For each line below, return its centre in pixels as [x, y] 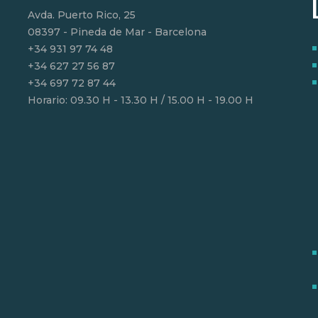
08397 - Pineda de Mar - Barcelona [117, 32]
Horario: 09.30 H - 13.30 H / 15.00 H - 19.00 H [141, 100]
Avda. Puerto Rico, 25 [82, 15]
